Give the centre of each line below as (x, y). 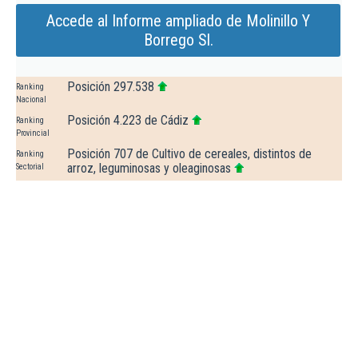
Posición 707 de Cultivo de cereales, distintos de (189, 154)
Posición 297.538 (111, 87)
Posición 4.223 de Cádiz (128, 121)
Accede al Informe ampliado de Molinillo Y (178, 21)
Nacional (31, 100)
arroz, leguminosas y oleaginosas (149, 169)
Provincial (33, 133)
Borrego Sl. (178, 40)
